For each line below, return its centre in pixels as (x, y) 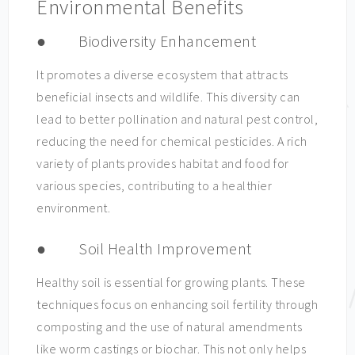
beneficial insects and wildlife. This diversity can (168, 97)
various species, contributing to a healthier (154, 185)
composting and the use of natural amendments (169, 326)
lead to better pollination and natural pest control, (177, 119)
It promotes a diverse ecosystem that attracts (162, 74)
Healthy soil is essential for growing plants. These (171, 282)
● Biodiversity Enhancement (146, 41)
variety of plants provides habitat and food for (163, 163)
